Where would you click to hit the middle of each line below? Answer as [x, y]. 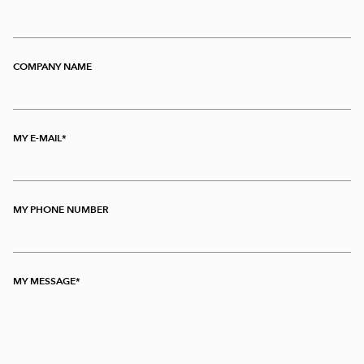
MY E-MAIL [37, 138]
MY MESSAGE [44, 281]
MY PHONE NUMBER [61, 210]
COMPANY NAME [52, 67]
